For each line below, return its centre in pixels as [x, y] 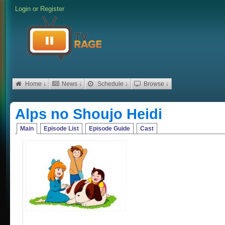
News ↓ [71, 84]
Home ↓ [35, 84]
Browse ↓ [155, 84]
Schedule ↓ [112, 84]
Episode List [61, 129]
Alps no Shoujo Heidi [89, 114]
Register [52, 9]
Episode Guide [109, 129]
